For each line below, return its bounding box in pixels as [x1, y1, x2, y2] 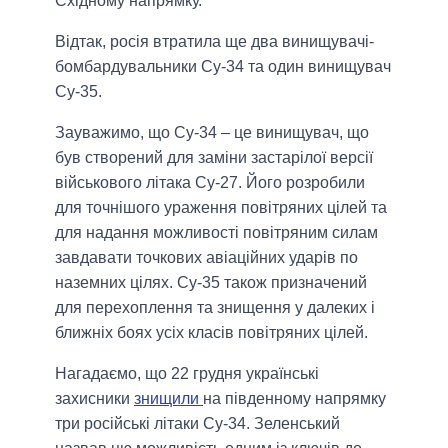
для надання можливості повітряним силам [55, 223, 378, 241]
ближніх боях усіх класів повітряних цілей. [55, 323, 368, 341]
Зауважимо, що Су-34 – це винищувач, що [55, 123, 369, 141]
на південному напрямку [203, 389, 386, 407]
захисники [55, 389, 134, 407]
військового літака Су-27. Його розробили [55, 173, 365, 191]
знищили [134, 389, 203, 407]
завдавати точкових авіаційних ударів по [55, 248, 358, 266]
